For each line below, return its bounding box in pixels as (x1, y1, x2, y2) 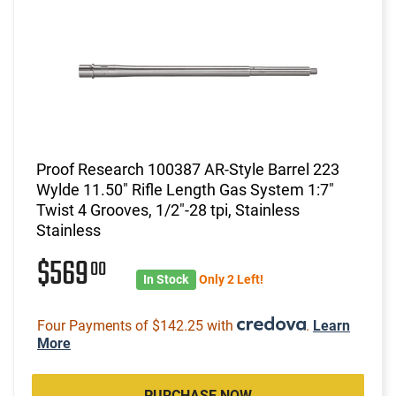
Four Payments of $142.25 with (37, 316, 237, 334)
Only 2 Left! (198, 271, 263, 286)
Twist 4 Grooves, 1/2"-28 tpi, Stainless (36, 200, 300, 219)
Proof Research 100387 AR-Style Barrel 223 (36, 159, 339, 179)
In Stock (143, 271, 189, 286)
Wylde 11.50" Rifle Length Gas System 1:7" (36, 179, 334, 199)
